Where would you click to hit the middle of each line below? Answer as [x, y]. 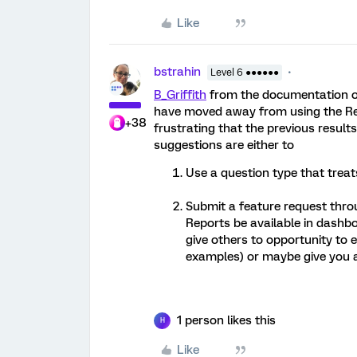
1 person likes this [226, 320]
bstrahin [177, 71]
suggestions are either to [224, 145]
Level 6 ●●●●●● [245, 72]
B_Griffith [180, 94]
